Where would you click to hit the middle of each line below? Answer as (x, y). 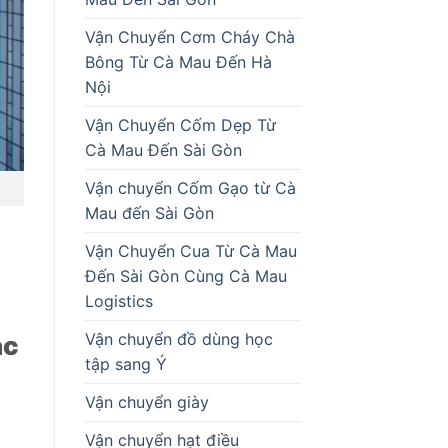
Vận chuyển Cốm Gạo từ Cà (190, 187)
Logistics (118, 300)
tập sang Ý (125, 363)
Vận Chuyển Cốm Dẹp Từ (180, 124)
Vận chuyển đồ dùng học (178, 338)
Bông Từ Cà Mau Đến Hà (178, 61)
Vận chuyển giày (146, 401)
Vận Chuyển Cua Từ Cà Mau (190, 250)
